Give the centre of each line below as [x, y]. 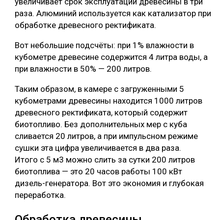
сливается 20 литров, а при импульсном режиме [106, 136]
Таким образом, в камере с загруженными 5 [99, 89]
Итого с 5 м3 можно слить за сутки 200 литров [105, 159]
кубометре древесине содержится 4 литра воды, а [111, 57]
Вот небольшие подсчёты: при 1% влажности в [104, 45]
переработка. [40, 195]
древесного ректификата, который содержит [101, 112]
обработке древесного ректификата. [85, 25]
